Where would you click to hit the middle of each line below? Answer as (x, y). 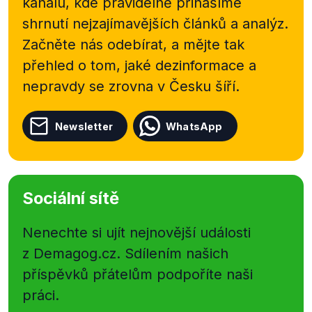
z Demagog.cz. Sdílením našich (125, 253)
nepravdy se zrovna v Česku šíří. (131, 86)
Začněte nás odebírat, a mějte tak (133, 45)
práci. (41, 295)
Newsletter (84, 126)
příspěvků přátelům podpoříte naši (138, 274)
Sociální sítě (71, 198)
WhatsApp (194, 126)
